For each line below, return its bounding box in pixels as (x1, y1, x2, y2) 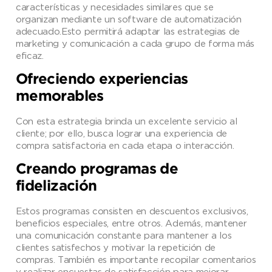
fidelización (16, 179, 97, 193)
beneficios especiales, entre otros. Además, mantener (16, 217, 247, 228)
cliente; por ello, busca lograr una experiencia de (16, 127, 227, 138)
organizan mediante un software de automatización (16, 13, 242, 24)
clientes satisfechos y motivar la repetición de (16, 242, 216, 252)
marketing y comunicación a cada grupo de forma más (16, 38, 254, 48)
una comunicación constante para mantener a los (16, 229, 232, 240)
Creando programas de (16, 162, 178, 176)
